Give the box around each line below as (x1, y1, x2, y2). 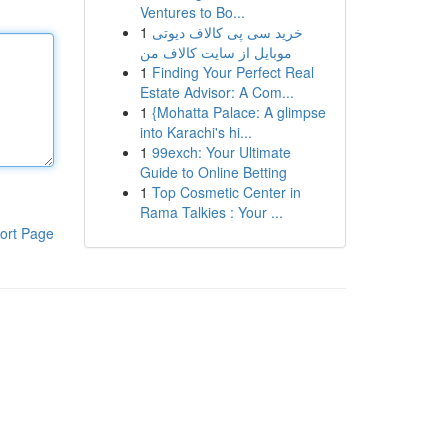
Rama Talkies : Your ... (139, 202, 283, 222)
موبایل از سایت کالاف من (139, 42, 292, 62)
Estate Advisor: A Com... (139, 82, 294, 102)
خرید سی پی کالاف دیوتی (151, 22, 303, 42)
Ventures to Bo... (139, 2, 245, 22)
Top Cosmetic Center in (151, 182, 301, 202)
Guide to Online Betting (139, 162, 287, 182)
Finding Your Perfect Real (151, 62, 314, 82)
